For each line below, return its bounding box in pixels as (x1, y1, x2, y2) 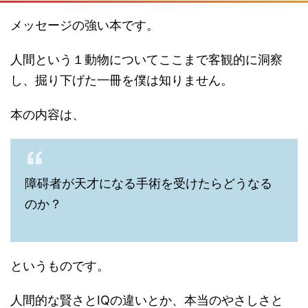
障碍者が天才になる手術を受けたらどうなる (25, 176, 272, 190)
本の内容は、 (10, 107, 85, 122)
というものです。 (10, 258, 109, 273)
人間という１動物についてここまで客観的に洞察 (10, 52, 283, 67)
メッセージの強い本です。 (10, 18, 159, 32)
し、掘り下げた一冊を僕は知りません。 (10, 73, 233, 87)
